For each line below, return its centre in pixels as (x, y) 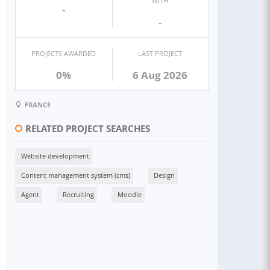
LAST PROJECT (160, 53)
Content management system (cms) (76, 175)
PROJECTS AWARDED (64, 53)
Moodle (130, 194)
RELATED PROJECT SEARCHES (88, 128)
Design (164, 175)
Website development (55, 155)
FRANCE (38, 104)
